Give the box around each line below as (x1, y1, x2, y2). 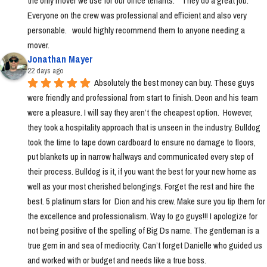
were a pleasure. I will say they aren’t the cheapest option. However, (27, 106, 253, 119)
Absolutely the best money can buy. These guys (94, 76, 254, 89)
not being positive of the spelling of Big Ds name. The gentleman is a (27, 224, 259, 237)
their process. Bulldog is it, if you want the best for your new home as (27, 165, 256, 178)
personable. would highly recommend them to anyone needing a (27, 23, 245, 36)
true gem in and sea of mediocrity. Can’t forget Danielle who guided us (27, 239, 262, 252)
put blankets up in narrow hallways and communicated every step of (27, 150, 253, 163)
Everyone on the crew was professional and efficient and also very (27, 9, 247, 22)
